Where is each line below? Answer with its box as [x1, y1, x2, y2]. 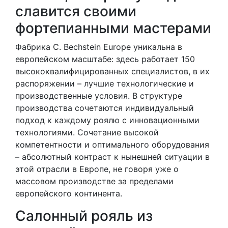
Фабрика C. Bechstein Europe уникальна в [15, 42, 182, 52]
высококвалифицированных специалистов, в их [15, 66, 210, 77]
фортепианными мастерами [15, 19, 211, 37]
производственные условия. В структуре [15, 91, 182, 101]
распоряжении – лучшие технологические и [15, 78, 194, 89]
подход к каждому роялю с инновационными [15, 115, 199, 126]
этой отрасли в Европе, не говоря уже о [15, 164, 179, 175]
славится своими [15, 3, 136, 20]
